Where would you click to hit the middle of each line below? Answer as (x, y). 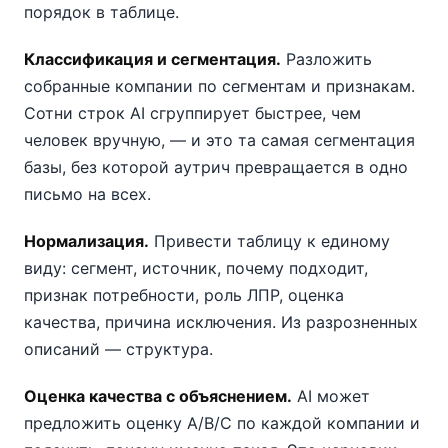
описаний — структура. (118, 349)
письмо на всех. (87, 194)
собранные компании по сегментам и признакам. (219, 86)
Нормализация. (86, 241)
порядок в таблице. (101, 12)
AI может (331, 396)
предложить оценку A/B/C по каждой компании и (222, 423)
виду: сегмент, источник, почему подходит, (196, 268)
